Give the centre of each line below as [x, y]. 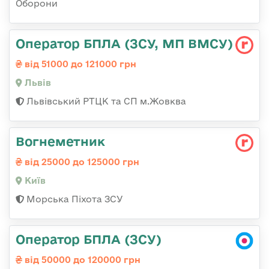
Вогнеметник [60, 141]
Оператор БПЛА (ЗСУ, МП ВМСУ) [124, 44]
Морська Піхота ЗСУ [74, 199]
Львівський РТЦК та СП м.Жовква [105, 101]
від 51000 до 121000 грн [79, 64]
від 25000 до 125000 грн [81, 162]
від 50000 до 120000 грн [81, 260]
